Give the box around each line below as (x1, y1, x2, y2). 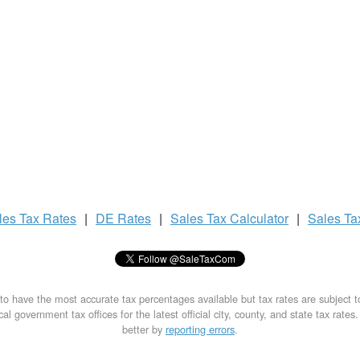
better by (122, 321, 166, 337)
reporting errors (166, 321, 235, 337)
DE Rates (96, 209, 151, 227)
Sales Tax (170, 209, 230, 227)
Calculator (230, 209, 288, 227)
